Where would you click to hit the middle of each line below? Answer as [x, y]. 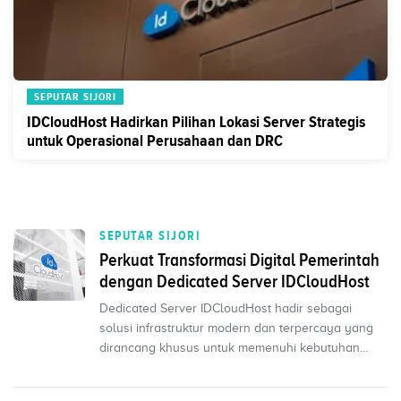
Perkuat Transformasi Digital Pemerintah [239, 260]
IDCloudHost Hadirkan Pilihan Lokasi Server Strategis [196, 122]
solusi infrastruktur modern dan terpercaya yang [236, 328]
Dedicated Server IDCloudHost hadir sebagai [226, 308]
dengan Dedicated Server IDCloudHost [235, 281]
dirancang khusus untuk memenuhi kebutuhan [230, 348]
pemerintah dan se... [156, 367]
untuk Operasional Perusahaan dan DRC [155, 141]
